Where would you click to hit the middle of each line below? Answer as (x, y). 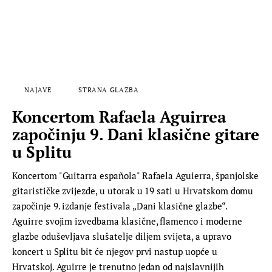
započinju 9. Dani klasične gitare (136, 134)
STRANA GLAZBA (109, 90)
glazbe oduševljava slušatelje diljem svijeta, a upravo (122, 236)
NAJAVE (38, 90)
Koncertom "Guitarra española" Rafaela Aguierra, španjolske (136, 175)
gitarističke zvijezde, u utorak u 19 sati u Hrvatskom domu (133, 190)
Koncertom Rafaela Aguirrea (119, 116)
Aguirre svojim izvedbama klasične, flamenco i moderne (127, 221)
